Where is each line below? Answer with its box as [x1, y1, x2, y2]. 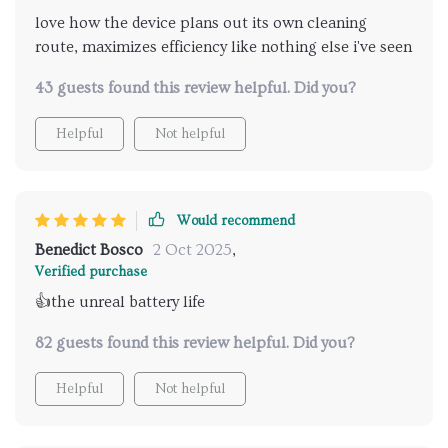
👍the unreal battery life [35, 292, 205, 311]
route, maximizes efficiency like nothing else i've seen [35, 37, 412, 56]
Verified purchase [35, 263, 147, 280]
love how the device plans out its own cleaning [35, 13, 367, 32]
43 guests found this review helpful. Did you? [35, 78, 356, 97]
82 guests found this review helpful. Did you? [35, 333, 355, 352]
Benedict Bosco [35, 240, 143, 259]
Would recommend [177, 212, 295, 229]
